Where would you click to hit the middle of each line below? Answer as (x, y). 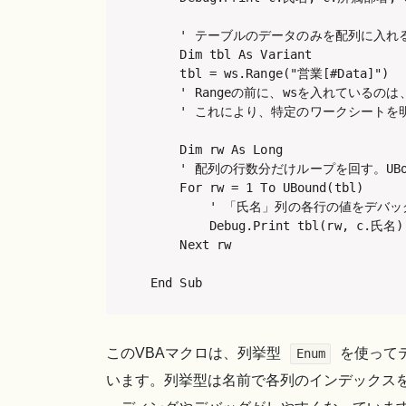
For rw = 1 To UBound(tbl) (257, 187)
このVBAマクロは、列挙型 (195, 353)
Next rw (191, 244)
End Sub (176, 282)
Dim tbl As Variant (232, 54)
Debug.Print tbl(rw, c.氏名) (277, 225)
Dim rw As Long (217, 149)
